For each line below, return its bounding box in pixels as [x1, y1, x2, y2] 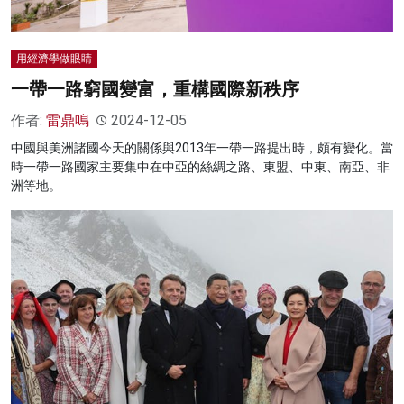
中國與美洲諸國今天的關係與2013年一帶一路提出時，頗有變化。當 [11, 141, 393, 156]
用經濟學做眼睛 [16, 52, 92, 66]
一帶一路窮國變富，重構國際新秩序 [11, 78, 299, 101]
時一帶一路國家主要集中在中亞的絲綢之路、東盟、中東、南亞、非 [11, 160, 390, 175]
